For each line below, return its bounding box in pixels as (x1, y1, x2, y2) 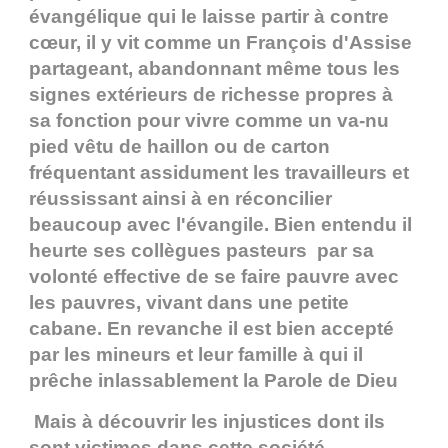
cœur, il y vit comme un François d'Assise (29, 32, 412, 54)
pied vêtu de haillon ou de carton (29, 136, 330, 158)
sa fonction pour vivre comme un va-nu (29, 110, 389, 132)
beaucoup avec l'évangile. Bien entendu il (29, 214, 412, 236)
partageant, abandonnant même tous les (29, 58, 400, 80)
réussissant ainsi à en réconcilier (29, 188, 332, 210)
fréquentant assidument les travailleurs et (29, 162, 409, 184)
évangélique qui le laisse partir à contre (29, 6, 389, 28)
